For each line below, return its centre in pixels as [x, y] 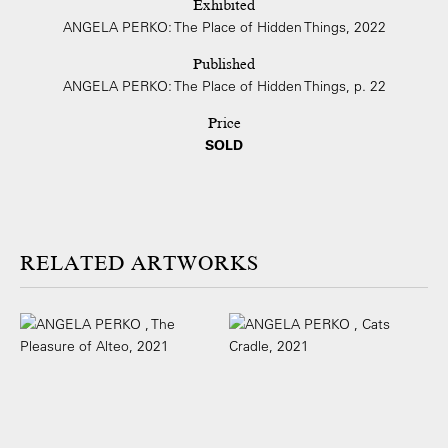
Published [224, 64]
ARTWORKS [195, 264]
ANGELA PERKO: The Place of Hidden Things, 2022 [224, 27]
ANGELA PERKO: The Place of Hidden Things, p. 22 [224, 86]
